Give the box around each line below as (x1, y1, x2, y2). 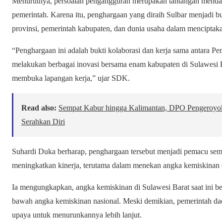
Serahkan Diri (21, 117, 65, 126)
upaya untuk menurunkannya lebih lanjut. (12, 211, 142, 220)
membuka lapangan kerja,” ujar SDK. (12, 74, 130, 83)
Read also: (21, 104, 56, 112)
